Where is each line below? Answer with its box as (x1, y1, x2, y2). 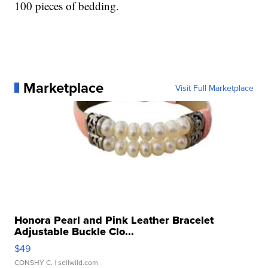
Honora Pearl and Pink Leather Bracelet (14, 212, 214, 228)
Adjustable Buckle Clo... (14, 223, 135, 239)
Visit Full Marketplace (175, 81, 254, 94)
